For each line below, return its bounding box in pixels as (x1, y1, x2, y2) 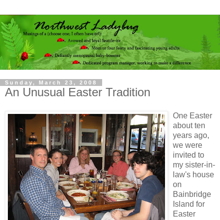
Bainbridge (173, 190, 211, 198)
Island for (173, 199, 205, 208)
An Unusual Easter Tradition (5, 85, 150, 99)
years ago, (173, 131, 209, 139)
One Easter (173, 111, 212, 120)
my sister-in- (173, 160, 215, 169)
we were (173, 140, 202, 149)
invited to (173, 150, 204, 159)
